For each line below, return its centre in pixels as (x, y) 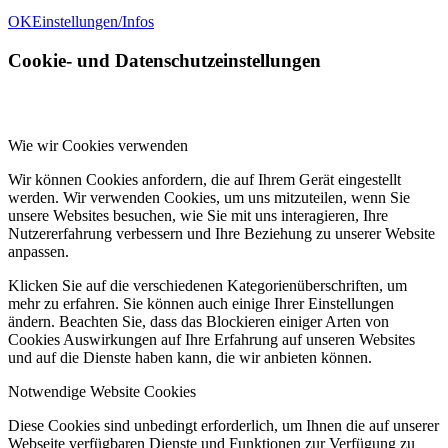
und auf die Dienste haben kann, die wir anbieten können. (190, 357)
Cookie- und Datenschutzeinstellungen (164, 61)
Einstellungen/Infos (93, 22)
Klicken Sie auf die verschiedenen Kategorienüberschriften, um (207, 285)
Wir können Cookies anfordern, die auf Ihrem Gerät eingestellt (204, 179)
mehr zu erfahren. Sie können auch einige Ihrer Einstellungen (201, 303)
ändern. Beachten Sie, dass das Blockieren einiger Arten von (198, 321)
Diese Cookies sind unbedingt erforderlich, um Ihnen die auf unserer (223, 425)
